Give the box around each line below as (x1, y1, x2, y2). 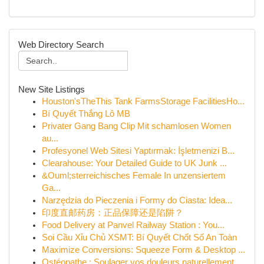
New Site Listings (18, 84, 85, 94)
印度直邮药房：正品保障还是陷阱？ (42, 208, 183, 217)
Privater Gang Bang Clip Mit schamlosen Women (42, 121, 231, 131)
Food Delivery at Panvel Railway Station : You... (42, 220, 225, 230)
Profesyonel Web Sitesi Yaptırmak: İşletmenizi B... (42, 146, 235, 156)
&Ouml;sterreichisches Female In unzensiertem (42, 171, 226, 180)
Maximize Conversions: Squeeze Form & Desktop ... (42, 245, 245, 255)
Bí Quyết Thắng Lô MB (42, 109, 130, 118)
